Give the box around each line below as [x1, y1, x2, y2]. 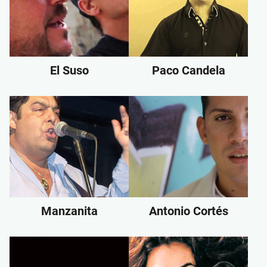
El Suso [49, 63, 89, 77]
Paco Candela [151, 63, 225, 77]
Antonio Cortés [148, 203, 228, 218]
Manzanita [41, 203, 98, 218]
